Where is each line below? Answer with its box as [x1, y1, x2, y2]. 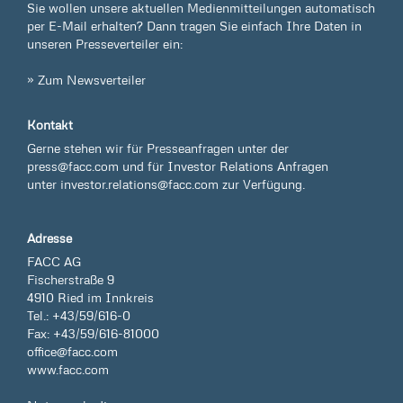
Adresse [27, 230, 72, 246]
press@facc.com [27, 158, 119, 174]
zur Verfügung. [219, 176, 305, 192]
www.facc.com [27, 362, 109, 377]
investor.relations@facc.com [60, 176, 219, 192]
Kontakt [27, 117, 73, 132]
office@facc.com [27, 344, 118, 359]
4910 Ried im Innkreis [27, 290, 154, 305]
